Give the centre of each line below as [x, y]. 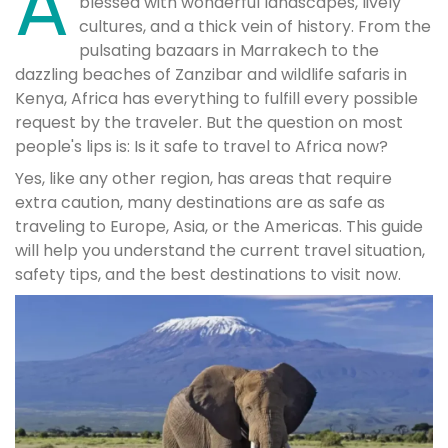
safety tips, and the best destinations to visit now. [208, 274]
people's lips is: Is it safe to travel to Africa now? [201, 146]
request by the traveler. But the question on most [209, 122]
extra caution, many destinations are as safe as [200, 202]
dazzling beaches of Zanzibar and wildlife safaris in [211, 74]
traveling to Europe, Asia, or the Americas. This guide [219, 226]
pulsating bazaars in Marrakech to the [229, 50]
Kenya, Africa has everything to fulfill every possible [216, 98]
